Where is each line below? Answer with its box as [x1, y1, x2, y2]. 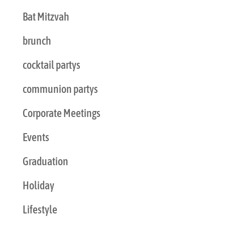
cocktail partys [22, 58, 80, 72]
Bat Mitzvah [22, 10, 69, 24]
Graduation [22, 155, 68, 168]
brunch [22, 34, 51, 48]
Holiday [22, 179, 54, 192]
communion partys [22, 82, 98, 96]
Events [22, 131, 49, 144]
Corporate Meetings [22, 106, 100, 120]
